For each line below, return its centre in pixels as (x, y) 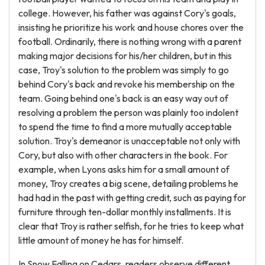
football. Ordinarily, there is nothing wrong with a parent (130, 41)
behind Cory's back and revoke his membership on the (127, 84)
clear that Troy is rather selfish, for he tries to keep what (131, 226)
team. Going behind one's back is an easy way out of (123, 98)
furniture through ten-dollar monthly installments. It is (125, 212)
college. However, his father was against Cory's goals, (127, 13)
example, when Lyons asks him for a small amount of (124, 169)
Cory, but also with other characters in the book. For (123, 155)
